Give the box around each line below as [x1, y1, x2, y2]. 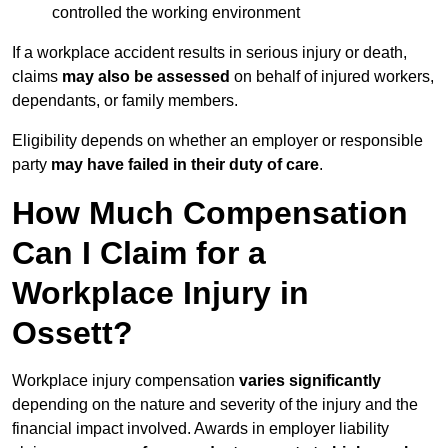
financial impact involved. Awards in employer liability [12, 420, 389, 438]
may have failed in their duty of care [51, 156, 319, 174]
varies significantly [239, 372, 381, 390]
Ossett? [12, 315, 133, 352]
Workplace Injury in [12, 275, 309, 312]
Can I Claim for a [12, 235, 266, 272]
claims [12, 68, 62, 86]
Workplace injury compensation [12, 372, 239, 390]
